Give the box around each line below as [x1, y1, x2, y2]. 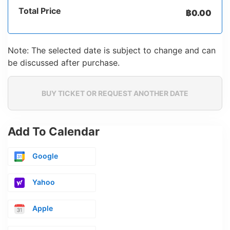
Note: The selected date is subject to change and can [8, 45, 216, 55]
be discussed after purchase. [8, 57, 120, 68]
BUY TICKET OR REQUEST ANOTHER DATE [42, 89, 188, 98]
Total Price [18, 5, 61, 16]
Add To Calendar [8, 125, 100, 139]
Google [32, 151, 58, 161]
